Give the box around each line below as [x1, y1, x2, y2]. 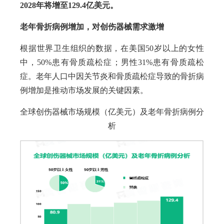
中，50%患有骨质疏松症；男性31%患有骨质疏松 [20, 58, 204, 66]
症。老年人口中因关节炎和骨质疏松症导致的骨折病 [20, 72, 204, 80]
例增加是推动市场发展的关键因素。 [20, 86, 148, 94]
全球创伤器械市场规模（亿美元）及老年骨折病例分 [20, 107, 204, 116]
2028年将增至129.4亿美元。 [20, 1, 118, 9]
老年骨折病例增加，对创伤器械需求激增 [20, 22, 164, 31]
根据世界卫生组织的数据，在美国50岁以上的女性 [20, 44, 204, 52]
